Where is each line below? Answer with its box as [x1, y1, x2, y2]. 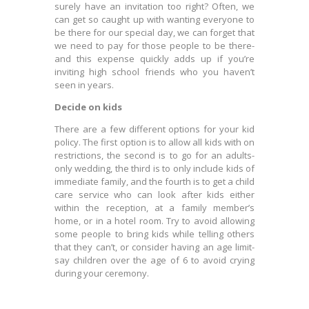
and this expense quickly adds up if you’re [54, 52, 255, 65]
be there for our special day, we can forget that [54, 26, 255, 39]
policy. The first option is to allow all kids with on [54, 136, 255, 148]
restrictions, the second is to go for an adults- [54, 149, 255, 161]
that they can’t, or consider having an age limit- [54, 241, 255, 253]
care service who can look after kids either [54, 188, 255, 201]
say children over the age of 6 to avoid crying [54, 254, 255, 266]
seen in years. [54, 79, 114, 91]
